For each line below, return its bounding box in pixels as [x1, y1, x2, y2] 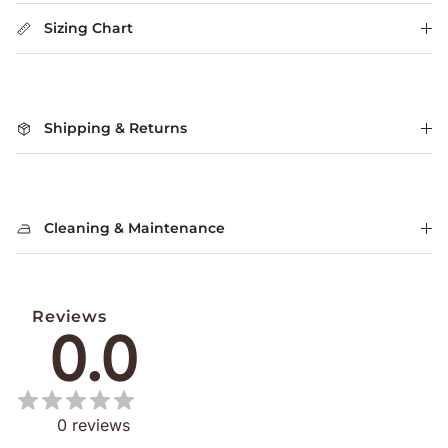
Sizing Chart [44, 19, 133, 38]
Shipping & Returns [44, 119, 187, 138]
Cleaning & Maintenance [44, 219, 225, 238]
